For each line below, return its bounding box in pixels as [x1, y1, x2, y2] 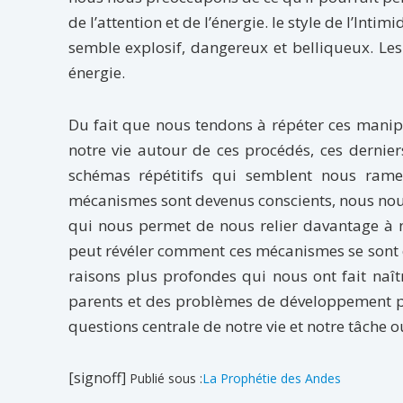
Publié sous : [129, 369, 202, 387]
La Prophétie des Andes [201, 369, 341, 387]
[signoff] [67, 367, 130, 388]
